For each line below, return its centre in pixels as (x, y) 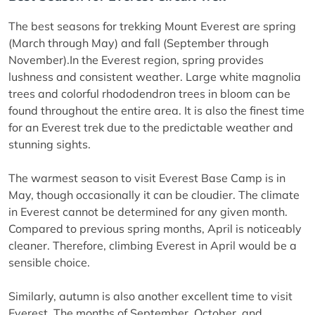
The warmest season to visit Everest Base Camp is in (147, 178)
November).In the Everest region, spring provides (136, 60)
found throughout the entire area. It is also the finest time (156, 111)
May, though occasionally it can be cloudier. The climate (154, 195)
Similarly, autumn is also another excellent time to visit (150, 296)
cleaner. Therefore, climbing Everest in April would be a (153, 246)
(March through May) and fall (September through (139, 43)
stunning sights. (50, 144)
